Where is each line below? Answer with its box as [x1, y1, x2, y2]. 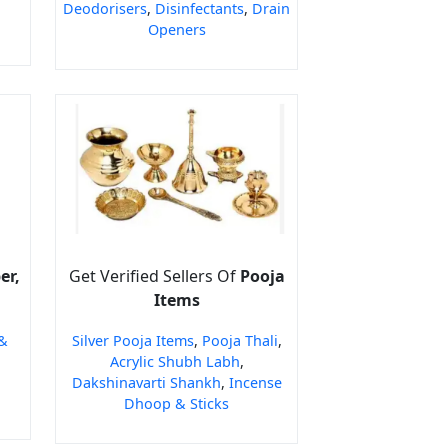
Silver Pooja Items [71, 331, 194, 351]
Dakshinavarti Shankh [71, 373, 221, 393]
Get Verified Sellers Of [68, 265, 240, 288]
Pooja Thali [201, 331, 278, 351]
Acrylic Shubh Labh [109, 352, 240, 372]
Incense [228, 373, 282, 393]
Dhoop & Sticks [124, 394, 229, 414]
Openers [147, 19, 206, 39]
